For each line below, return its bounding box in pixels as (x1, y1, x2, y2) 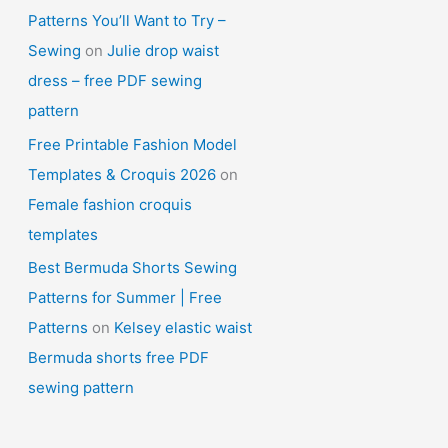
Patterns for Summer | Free (28, 288, 222, 308)
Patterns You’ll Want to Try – (28, 10, 226, 30)
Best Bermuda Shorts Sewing (28, 258, 237, 278)
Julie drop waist (107, 40, 219, 60)
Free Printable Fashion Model (28, 134, 237, 154)
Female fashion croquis (28, 194, 192, 214)
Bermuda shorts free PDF (28, 348, 209, 368)
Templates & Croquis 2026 (28, 164, 216, 184)
